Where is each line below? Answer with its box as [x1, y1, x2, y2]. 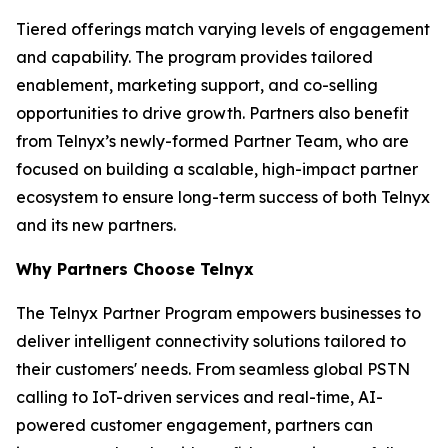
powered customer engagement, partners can [16, 415, 373, 435]
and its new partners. [16, 215, 180, 235]
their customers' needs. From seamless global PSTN [16, 359, 410, 379]
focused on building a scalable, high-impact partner [16, 159, 418, 179]
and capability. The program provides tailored [16, 47, 373, 67]
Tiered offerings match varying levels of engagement [16, 19, 430, 39]
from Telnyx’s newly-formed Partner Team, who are [16, 131, 409, 151]
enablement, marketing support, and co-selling [16, 75, 378, 95]
